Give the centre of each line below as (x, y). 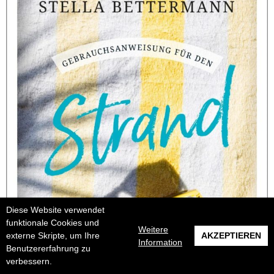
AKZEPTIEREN (231, 235)
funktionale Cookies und (53, 223)
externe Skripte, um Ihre (53, 235)
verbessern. (29, 261)
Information (160, 242)
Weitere (153, 229)
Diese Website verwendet (55, 210)
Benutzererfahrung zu (48, 248)
